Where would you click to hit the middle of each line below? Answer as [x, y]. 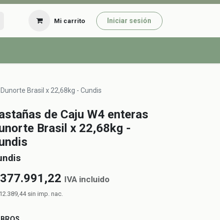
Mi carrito [70, 21]
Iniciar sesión [129, 20]
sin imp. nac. [45, 194]
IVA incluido [87, 179]
